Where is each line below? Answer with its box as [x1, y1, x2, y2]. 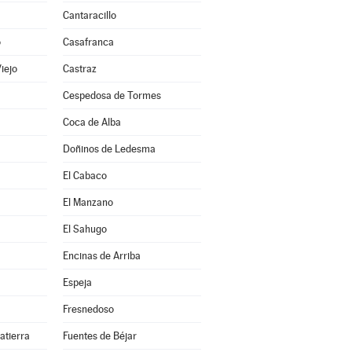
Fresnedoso [62, 303, 114, 315]
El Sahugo [62, 223, 107, 235]
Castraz [62, 63, 97, 75]
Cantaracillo [62, 9, 116, 21]
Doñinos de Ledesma [62, 143, 156, 155]
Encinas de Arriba [62, 250, 141, 262]
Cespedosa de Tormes [62, 90, 161, 101]
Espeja [62, 277, 92, 288]
